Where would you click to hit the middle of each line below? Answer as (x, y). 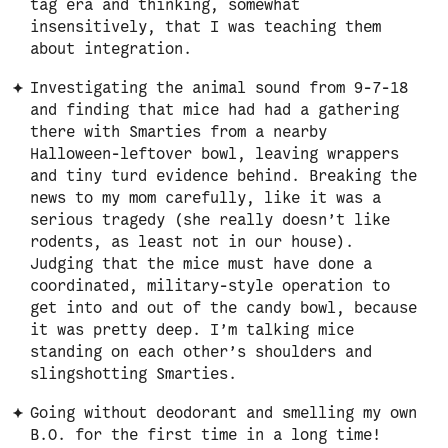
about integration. (111, 50)
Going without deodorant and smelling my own (223, 414)
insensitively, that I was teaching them (205, 28)
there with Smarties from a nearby (178, 133)
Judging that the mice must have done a (201, 265)
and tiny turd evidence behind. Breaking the (223, 177)
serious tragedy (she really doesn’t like (210, 221)
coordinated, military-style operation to (210, 287)
